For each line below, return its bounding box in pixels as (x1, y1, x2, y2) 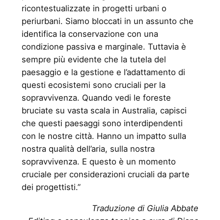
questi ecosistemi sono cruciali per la (21, 80, 165, 90)
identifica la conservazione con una (21, 28, 158, 39)
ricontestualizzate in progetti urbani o (21, 3, 166, 13)
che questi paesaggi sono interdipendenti (21, 118, 183, 128)
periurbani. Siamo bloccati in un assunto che (21, 16, 193, 26)
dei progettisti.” (21, 182, 81, 192)
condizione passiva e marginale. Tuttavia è (21, 41, 186, 52)
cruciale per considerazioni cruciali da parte (21, 169, 190, 179)
